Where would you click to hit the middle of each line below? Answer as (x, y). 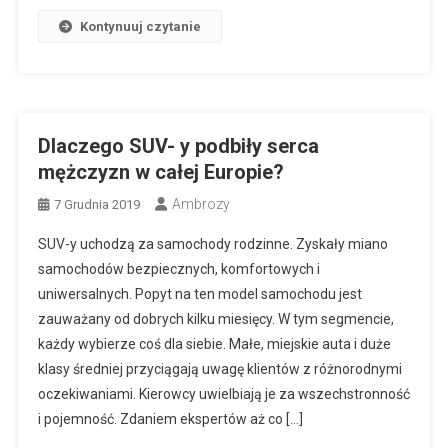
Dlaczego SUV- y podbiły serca (178, 145)
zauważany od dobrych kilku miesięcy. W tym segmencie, (215, 318)
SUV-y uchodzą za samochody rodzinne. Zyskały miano (212, 243)
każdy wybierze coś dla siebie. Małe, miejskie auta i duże (214, 343)
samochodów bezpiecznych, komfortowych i (178, 268)
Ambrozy (200, 203)
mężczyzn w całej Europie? (160, 171)
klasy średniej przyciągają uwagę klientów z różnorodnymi (219, 368)
